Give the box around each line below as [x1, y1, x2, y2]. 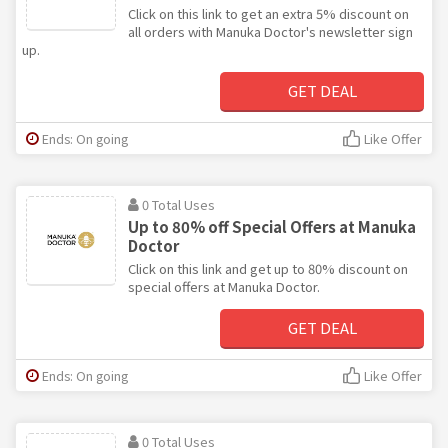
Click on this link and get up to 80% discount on [128, 258, 408, 278]
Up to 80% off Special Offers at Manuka [128, 215, 416, 237]
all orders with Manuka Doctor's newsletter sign [128, 21, 413, 41]
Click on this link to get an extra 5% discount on [128, 3, 409, 23]
